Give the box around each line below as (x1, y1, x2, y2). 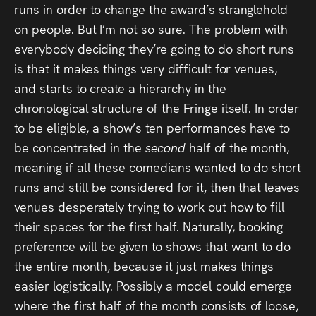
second (145, 138, 189, 156)
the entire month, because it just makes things (14, 256, 274, 274)
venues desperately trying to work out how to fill (14, 197, 286, 215)
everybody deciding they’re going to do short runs (14, 39, 295, 57)
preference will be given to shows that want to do (14, 236, 291, 255)
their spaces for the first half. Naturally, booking (14, 217, 284, 235)
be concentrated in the (14, 138, 146, 156)
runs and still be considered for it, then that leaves (14, 177, 300, 195)
